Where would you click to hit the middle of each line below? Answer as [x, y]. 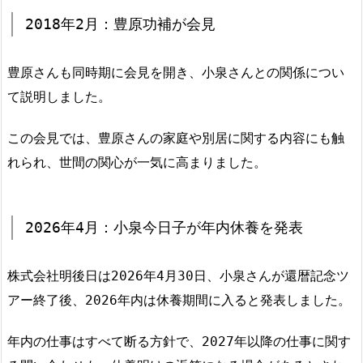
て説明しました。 [59, 97]
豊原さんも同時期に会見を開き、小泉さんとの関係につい [176, 73]
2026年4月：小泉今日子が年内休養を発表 [164, 228]
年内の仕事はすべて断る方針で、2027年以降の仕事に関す [179, 341]
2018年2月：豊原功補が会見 [120, 24]
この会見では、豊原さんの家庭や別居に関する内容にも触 [176, 139]
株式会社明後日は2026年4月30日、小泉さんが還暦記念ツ [178, 276]
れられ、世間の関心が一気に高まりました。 [137, 163]
